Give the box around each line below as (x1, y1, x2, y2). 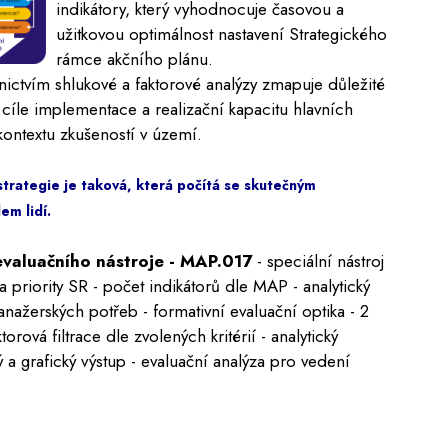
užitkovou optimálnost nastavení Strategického (55, 22, 387, 46)
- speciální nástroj (251, 249, 384, 273)
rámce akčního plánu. (55, 47, 213, 71)
